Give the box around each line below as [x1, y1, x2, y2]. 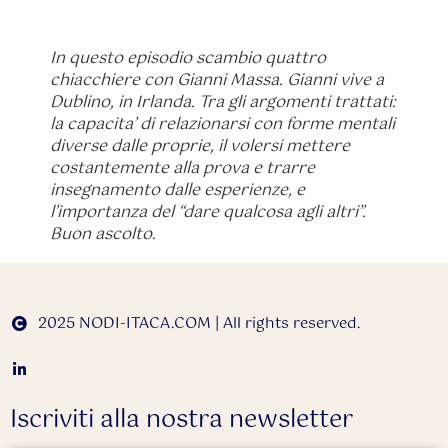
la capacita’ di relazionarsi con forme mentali [50, 111, 395, 139]
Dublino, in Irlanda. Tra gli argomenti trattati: [50, 89, 396, 117]
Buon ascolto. [50, 221, 156, 249]
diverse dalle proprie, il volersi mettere [50, 133, 350, 161]
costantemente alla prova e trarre [50, 155, 315, 183]
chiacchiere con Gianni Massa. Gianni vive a [50, 67, 384, 95]
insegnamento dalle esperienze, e [50, 177, 305, 205]
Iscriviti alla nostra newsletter [10, 399, 353, 440]
